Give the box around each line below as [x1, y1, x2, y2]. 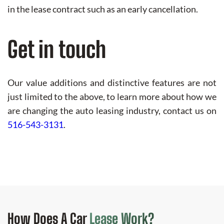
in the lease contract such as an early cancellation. [7, 3, 198, 15]
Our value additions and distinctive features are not [7, 77, 216, 88]
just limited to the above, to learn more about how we [7, 91, 216, 102]
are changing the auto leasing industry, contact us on [7, 105, 216, 116]
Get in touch [7, 36, 106, 63]
